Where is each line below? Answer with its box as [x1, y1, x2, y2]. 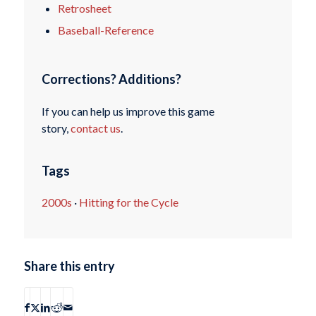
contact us [70, 121, 121, 135]
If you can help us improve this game [41, 104, 214, 119]
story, [41, 121, 71, 135]
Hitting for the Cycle [78, 195, 178, 209]
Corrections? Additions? [41, 71, 181, 87]
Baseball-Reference [57, 23, 154, 37]
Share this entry [23, 257, 115, 274]
